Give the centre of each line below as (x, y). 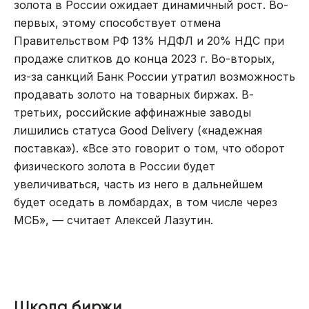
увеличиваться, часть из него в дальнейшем (138, 185)
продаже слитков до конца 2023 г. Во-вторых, (144, 59)
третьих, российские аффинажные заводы (132, 113)
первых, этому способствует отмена (117, 23)
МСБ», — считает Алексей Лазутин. (113, 220)
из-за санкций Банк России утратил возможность (154, 77)
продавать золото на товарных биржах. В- (134, 95)
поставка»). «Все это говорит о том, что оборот (149, 149)
